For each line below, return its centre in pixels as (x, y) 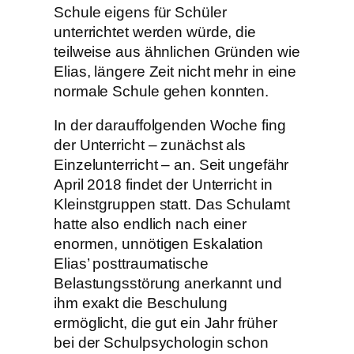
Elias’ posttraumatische (131, 264)
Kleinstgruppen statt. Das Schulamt (172, 205)
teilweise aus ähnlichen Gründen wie (177, 51)
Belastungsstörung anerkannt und (168, 284)
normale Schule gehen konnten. (162, 91)
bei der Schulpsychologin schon (161, 343)
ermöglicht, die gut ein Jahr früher (166, 323)
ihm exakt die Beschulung (141, 303)
